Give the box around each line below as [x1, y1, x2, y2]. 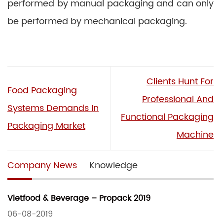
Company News [7, 158, 77, 173]
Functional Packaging [121, 110, 214, 124]
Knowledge [89, 158, 138, 173]
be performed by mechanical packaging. [7, 14, 187, 29]
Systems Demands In [7, 101, 99, 115]
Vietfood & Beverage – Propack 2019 [7, 192, 150, 205]
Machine [177, 127, 214, 142]
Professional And [142, 92, 214, 107]
